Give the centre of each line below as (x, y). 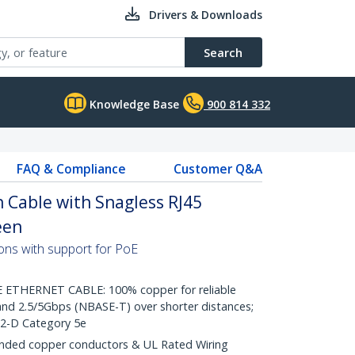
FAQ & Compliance (71, 169)
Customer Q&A (218, 169)
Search (223, 52)
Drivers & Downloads (206, 15)
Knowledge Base (133, 104)
